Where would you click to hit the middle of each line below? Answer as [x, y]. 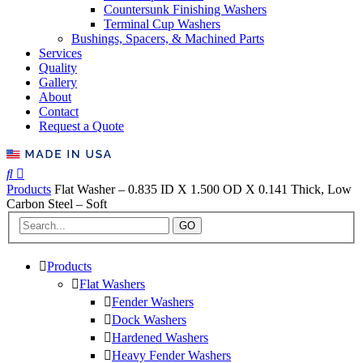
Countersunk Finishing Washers [185, 9]
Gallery [58, 82]
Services [60, 53]
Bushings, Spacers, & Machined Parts [168, 38]
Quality [58, 67]
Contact [59, 111]
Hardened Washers [160, 338]
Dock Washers [149, 320]
